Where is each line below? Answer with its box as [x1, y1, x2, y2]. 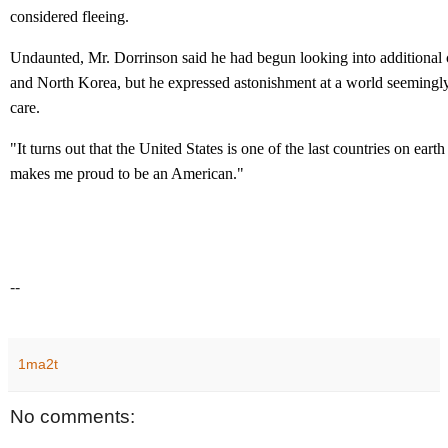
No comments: [10, 406, 135, 428]
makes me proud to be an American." [10, 165, 244, 183]
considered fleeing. [10, 8, 129, 26]
